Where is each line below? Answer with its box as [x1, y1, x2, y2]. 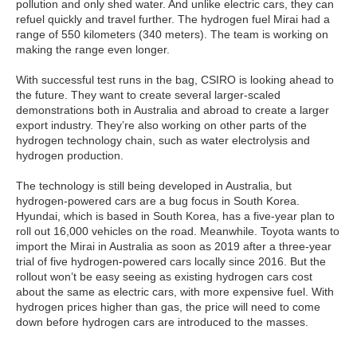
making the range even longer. [16, 42, 170, 56]
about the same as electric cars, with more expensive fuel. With [16, 284, 334, 298]
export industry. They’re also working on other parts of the [16, 118, 307, 131]
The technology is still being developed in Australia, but [16, 178, 292, 192]
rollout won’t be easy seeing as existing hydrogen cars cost [16, 269, 312, 283]
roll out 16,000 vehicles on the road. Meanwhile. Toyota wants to [16, 224, 339, 237]
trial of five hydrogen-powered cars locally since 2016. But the [16, 254, 326, 268]
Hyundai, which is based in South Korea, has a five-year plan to [16, 209, 335, 222]
